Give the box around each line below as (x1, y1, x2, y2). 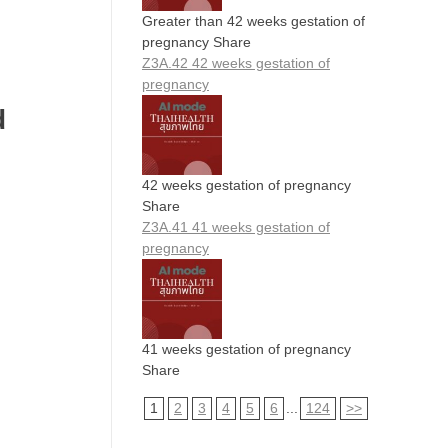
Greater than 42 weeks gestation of (142, 12, 365, 29)
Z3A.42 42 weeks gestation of (142, 54, 330, 71)
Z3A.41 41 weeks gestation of (142, 218, 330, 235)
